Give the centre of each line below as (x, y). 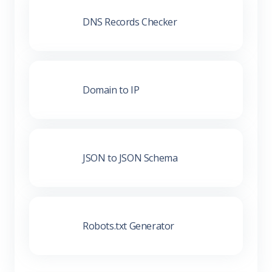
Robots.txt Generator (128, 226)
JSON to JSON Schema (130, 158)
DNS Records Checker (130, 22)
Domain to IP (111, 90)
